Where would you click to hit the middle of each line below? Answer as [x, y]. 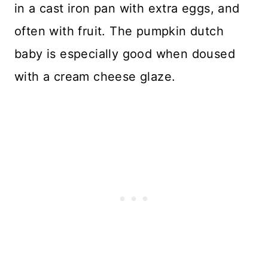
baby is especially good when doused [125, 54]
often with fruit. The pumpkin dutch [119, 31]
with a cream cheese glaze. [95, 76]
